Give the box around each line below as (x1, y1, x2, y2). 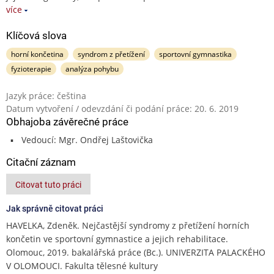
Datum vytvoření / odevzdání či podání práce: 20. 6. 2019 (6, 102, 239, 114)
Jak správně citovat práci (6, 203, 103, 213)
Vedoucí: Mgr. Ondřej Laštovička (21, 133, 153, 146)
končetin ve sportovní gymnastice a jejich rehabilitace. (6, 232, 228, 245)
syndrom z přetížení (77, 48, 145, 59)
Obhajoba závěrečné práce (6, 115, 128, 128)
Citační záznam (6, 155, 76, 168)
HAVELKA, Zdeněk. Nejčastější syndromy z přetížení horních (6, 219, 250, 231)
